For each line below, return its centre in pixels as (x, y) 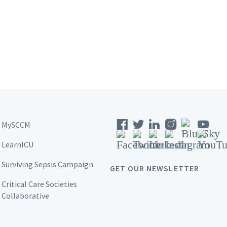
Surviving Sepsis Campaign (47, 164)
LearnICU (17, 144)
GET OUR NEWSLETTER (154, 168)
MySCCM (16, 124)
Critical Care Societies (39, 184)
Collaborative (25, 195)
